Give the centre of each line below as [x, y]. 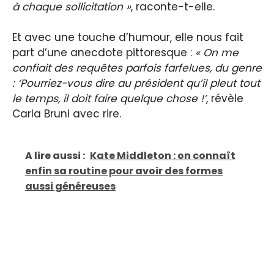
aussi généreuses [70, 186]
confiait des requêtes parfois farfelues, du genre [137, 68]
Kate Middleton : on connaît [163, 155]
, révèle [225, 99]
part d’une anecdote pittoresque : [104, 53]
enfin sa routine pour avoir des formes [124, 171]
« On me [217, 53]
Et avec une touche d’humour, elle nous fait [128, 38]
